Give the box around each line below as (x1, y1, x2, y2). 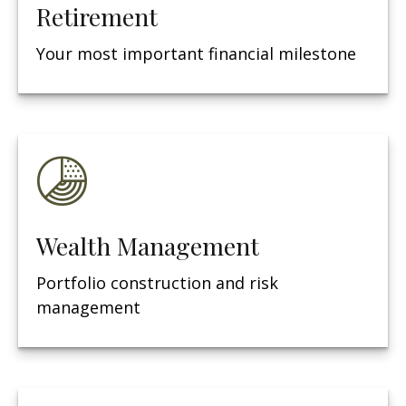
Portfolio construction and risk (36, 271, 278, 294)
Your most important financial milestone (36, 42, 356, 64)
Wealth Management (36, 228, 259, 262)
